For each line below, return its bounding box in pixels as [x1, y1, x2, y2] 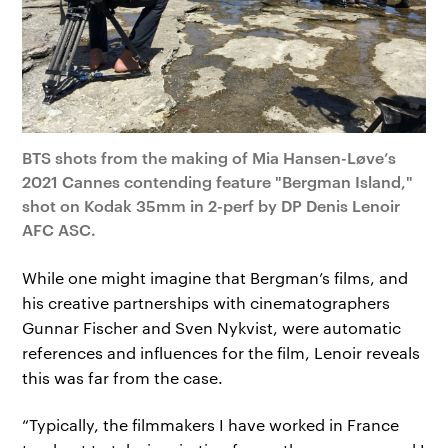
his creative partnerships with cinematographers [22, 291, 391, 313]
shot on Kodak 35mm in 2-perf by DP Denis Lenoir [22, 193, 401, 216]
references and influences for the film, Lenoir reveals [22, 341, 421, 363]
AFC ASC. [22, 217, 97, 240]
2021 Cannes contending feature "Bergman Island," [22, 169, 414, 192]
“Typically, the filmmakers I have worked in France [22, 413, 400, 435]
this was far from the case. [22, 366, 224, 388]
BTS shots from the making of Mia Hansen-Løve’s [22, 145, 397, 168]
